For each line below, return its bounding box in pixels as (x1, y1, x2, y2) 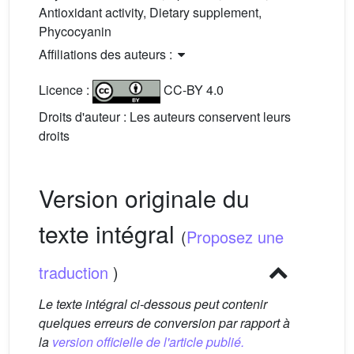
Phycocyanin (39, 22, 111, 40)
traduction (39, 261, 113, 284)
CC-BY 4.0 (160, 81, 224, 100)
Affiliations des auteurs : (39, 45, 175, 63)
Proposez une (186, 225, 284, 248)
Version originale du (39, 181, 250, 215)
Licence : (39, 81, 92, 100)
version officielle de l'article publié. (52, 333, 244, 351)
